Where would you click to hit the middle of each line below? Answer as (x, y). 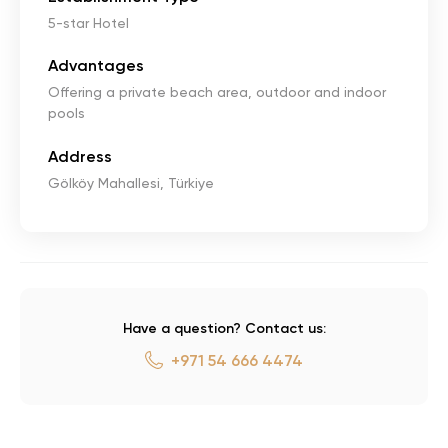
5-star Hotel (88, 23)
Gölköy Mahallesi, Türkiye (131, 183)
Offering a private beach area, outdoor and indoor (217, 92)
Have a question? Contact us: (224, 329)
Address (80, 157)
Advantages (96, 66)
